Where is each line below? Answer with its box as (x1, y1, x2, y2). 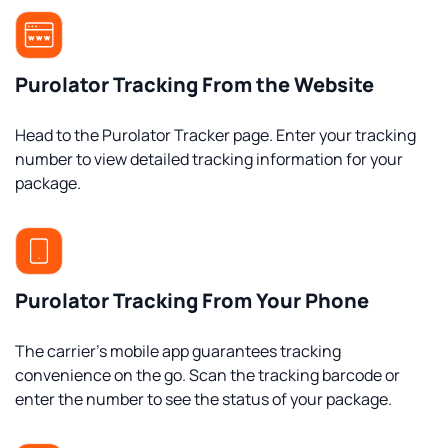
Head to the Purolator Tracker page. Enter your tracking (15, 124, 416, 146)
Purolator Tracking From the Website (15, 71, 374, 98)
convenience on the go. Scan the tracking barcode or (15, 364, 400, 386)
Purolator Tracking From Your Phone (15, 287, 369, 314)
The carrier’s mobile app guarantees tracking (15, 340, 341, 362)
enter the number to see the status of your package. (15, 388, 392, 410)
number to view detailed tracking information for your (15, 148, 403, 170)
